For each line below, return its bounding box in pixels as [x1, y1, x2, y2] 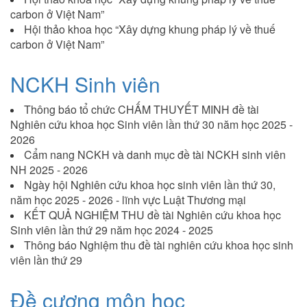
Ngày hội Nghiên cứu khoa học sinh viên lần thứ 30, [24, 176, 275, 193]
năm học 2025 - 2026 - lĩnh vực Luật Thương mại [10, 191, 246, 208]
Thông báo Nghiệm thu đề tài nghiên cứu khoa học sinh [24, 236, 293, 253]
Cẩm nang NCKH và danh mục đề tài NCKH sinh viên [24, 146, 286, 162]
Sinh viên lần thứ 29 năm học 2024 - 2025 [10, 221, 213, 238]
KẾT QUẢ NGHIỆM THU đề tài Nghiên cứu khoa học [24, 206, 281, 223]
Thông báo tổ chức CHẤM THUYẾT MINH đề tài [24, 101, 259, 117]
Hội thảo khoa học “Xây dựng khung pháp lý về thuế [24, 21, 275, 37]
